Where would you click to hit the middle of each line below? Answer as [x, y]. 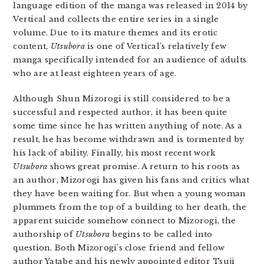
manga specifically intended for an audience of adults [130, 60]
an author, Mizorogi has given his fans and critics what [131, 180]
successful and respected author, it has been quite [120, 112]
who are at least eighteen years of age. [95, 73]
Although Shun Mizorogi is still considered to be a [122, 99]
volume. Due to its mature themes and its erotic [115, 33]
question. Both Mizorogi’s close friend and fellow [119, 248]
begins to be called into [161, 234]
